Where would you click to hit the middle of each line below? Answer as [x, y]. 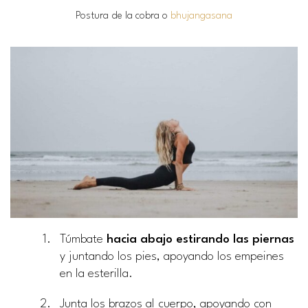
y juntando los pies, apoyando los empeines [172, 257]
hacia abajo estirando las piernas [200, 240]
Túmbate [83, 240]
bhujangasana [201, 16]
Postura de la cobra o [123, 16]
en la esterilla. [96, 274]
